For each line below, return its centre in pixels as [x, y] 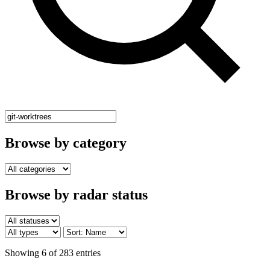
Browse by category [66, 143]
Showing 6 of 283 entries [53, 253]
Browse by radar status [76, 194]
